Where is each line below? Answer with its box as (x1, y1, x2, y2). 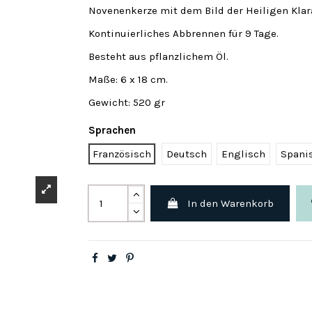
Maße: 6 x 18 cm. (88, 72, 168, 86)
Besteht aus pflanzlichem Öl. (88, 49, 228, 63)
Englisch (221, 147, 265, 160)
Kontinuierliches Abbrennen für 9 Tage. (88, 26, 279, 40)
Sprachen (88, 124, 136, 136)
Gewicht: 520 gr (88, 95, 165, 109)
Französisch (93, 147, 151, 160)
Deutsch (166, 147, 207, 160)
